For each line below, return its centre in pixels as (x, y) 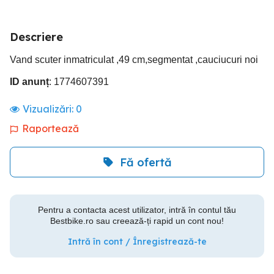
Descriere (36, 37)
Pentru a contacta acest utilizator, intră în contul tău (137, 210)
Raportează (50, 128)
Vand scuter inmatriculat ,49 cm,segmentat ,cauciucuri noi (134, 60)
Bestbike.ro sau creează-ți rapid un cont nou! (137, 221)
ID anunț (29, 82)
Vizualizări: (49, 109)
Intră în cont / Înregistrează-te (137, 242)
